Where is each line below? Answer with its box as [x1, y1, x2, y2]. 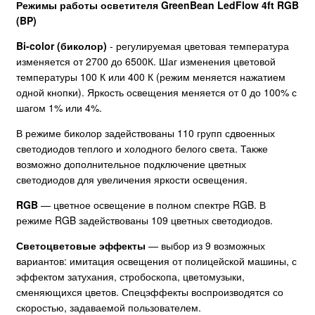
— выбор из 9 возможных [146, 238, 265, 253]
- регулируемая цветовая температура [107, 39, 289, 53]
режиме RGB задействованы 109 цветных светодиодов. [16, 213, 273, 228]
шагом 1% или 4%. [16, 101, 102, 115]
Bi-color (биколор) [16, 39, 107, 53]
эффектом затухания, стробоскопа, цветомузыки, [16, 269, 245, 284]
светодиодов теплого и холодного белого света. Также [16, 141, 268, 156]
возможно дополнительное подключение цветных [16, 157, 246, 172]
